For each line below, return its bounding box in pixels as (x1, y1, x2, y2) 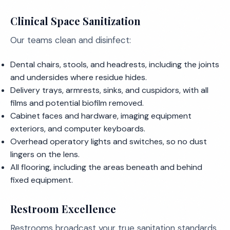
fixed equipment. (10, 175, 73, 185)
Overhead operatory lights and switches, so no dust (10, 136, 207, 147)
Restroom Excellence (10, 202, 116, 216)
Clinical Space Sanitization (10, 14, 141, 28)
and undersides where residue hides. (10, 72, 147, 83)
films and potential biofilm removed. (10, 98, 144, 108)
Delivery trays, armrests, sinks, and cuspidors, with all (10, 85, 208, 95)
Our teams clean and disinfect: (10, 34, 131, 46)
